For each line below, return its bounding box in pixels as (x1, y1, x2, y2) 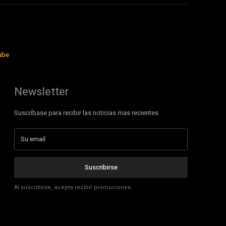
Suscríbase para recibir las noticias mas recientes (14, 108, 158, 118)
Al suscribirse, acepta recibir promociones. (14, 183, 132, 192)
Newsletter (14, 84, 69, 100)
